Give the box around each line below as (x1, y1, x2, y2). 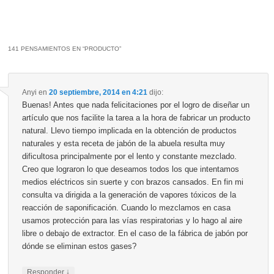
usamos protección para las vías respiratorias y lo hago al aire (21, 215, 242, 225)
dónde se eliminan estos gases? (21, 241, 136, 251)
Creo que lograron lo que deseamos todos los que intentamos (21, 164, 239, 174)
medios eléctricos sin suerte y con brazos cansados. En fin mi (21, 177, 243, 187)
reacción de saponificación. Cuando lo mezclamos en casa (21, 202, 231, 212)
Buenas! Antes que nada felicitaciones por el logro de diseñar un (21, 100, 250, 109)
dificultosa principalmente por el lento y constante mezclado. (21, 151, 237, 161)
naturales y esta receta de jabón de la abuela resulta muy (21, 138, 225, 148)
